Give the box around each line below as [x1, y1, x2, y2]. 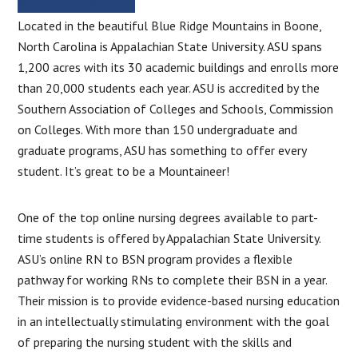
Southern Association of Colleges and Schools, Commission [18, 100, 334, 117]
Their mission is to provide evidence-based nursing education [18, 292, 340, 308]
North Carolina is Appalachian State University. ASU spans [18, 38, 323, 54]
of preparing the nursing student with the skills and [18, 333, 292, 350]
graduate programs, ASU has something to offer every [18, 141, 307, 158]
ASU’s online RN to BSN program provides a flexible [18, 250, 293, 267]
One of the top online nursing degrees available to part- [18, 209, 319, 225]
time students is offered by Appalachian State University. [18, 229, 321, 246]
